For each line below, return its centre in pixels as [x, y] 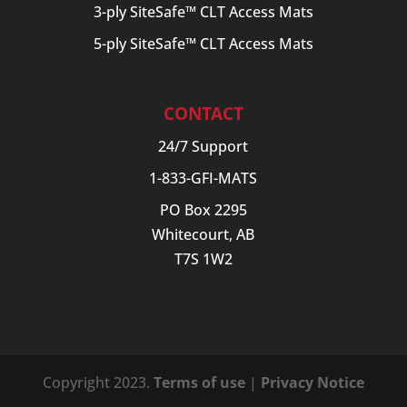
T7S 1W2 [203, 259]
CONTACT [203, 114]
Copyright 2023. [98, 383]
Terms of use [199, 383]
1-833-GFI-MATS [203, 179]
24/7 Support [203, 147]
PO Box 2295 [203, 210]
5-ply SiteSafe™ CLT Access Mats [203, 43]
